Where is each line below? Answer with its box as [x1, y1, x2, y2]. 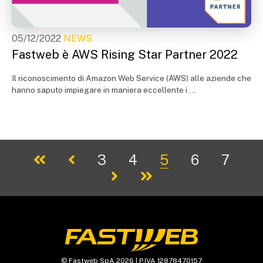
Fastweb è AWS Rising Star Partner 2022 [12, 48, 238, 62]
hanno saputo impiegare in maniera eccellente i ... [12, 85, 195, 95]
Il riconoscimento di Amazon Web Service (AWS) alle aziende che [12, 73, 251, 83]
